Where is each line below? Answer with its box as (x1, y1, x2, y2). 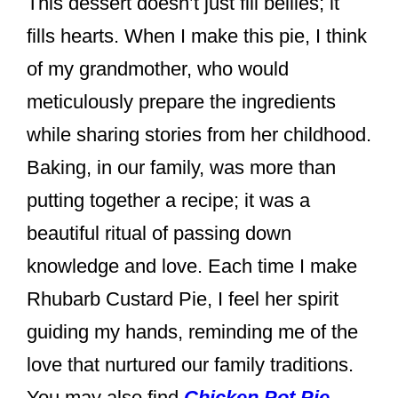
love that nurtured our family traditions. (27, 353, 354, 376)
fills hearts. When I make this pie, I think (27, 24, 367, 47)
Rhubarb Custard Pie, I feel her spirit (27, 287, 338, 310)
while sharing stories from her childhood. (27, 123, 371, 146)
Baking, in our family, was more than (27, 155, 336, 179)
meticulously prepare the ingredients (27, 90, 336, 113)
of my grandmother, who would (27, 57, 289, 80)
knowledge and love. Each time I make (27, 254, 357, 277)
